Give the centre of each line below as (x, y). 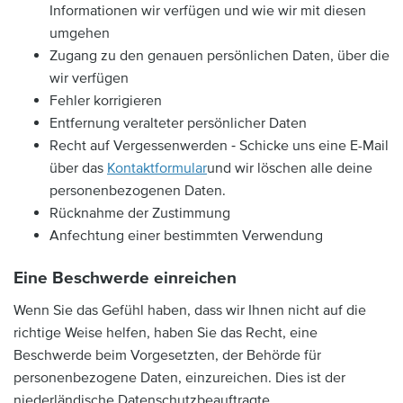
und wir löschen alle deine (290, 168)
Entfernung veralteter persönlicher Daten (178, 123)
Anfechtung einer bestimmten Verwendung (186, 236)
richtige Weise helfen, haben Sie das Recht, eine (166, 332)
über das (78, 168)
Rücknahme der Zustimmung (140, 213)
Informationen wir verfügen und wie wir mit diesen (208, 11)
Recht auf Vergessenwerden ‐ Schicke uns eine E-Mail (219, 146)
